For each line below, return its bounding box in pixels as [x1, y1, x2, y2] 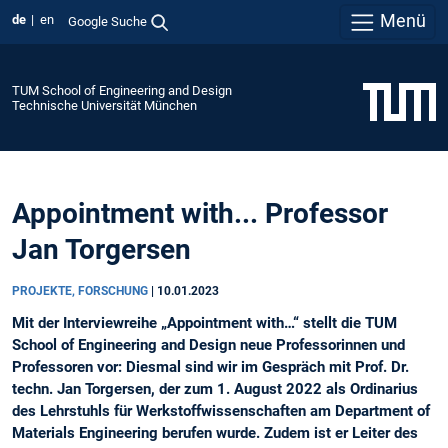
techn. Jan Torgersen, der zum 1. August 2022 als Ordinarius [12, 380, 418, 399]
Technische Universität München [12, 97, 197, 113]
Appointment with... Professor [12, 197, 388, 231]
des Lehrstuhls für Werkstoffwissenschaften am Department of [12, 402, 430, 421]
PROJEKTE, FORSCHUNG [12, 284, 151, 299]
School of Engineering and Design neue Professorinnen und [12, 336, 405, 355]
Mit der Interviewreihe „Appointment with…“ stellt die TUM [12, 314, 397, 333]
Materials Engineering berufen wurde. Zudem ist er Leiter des [12, 424, 418, 443]
